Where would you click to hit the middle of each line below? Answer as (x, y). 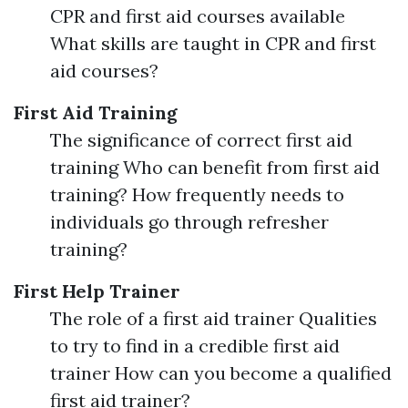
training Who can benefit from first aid (215, 167)
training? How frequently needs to (197, 194)
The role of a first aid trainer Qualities (214, 318)
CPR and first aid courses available (198, 16)
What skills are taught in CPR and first (213, 43)
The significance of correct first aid (201, 140)
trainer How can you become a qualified (221, 373)
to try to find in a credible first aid (195, 346)
